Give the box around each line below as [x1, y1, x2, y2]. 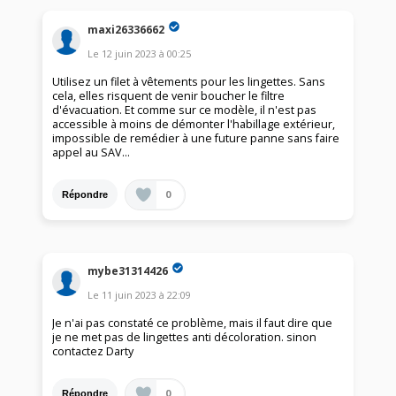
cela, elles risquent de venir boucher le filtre [52, 88, 286, 104]
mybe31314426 [88, 263, 169, 278]
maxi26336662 [88, 21, 165, 37]
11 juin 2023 [102, 288, 157, 302]
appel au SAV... [52, 145, 131, 161]
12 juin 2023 [102, 47, 157, 61]
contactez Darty [52, 344, 134, 360]
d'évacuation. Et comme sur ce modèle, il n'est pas [52, 103, 317, 118]
